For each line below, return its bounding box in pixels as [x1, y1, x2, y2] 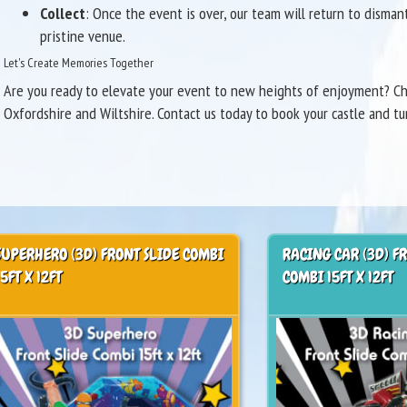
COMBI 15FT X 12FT [282, 265, 393, 287]
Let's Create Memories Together [3, 54, 154, 71]
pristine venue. [39, 25, 125, 46]
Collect [39, 2, 85, 24]
